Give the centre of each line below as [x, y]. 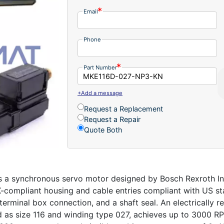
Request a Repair [112, 119]
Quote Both [103, 129]
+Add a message [100, 93]
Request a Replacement [123, 108]
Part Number [100, 67]
